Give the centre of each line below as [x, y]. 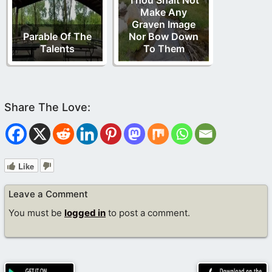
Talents [57, 49]
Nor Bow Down [164, 37]
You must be [36, 212]
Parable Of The [57, 37]
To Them [164, 49]
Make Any [164, 12]
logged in [85, 212]
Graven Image [164, 25]
